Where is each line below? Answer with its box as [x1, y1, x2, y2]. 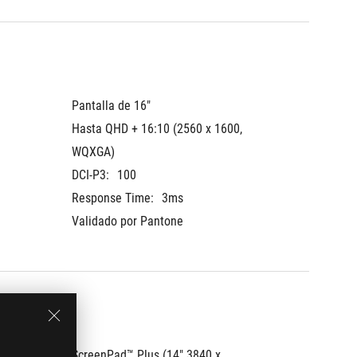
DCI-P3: [72, 167, 109, 182]
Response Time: [72, 190, 154, 206]
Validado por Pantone [72, 214, 183, 229]
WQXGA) [72, 144, 115, 159]
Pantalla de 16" [72, 98, 151, 113]
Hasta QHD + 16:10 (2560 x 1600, [72, 121, 242, 136]
